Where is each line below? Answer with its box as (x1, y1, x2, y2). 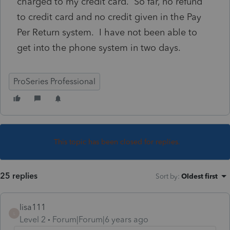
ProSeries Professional (13, 76, 95, 86)
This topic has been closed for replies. (54, 137, 180, 146)
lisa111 (20, 202, 46, 212)
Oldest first (181, 171, 218, 180)
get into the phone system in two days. (17, 42, 186, 53)
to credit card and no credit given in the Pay (17, 11, 201, 23)
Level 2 (20, 214, 46, 224)
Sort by (156, 171, 178, 180)
